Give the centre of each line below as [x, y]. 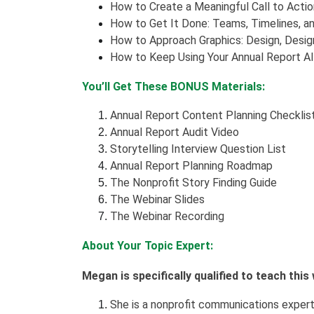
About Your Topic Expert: [148, 245]
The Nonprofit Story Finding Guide [193, 182]
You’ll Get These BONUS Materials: [173, 86]
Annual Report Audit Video [175, 132]
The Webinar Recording [167, 216]
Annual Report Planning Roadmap [191, 165]
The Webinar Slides [157, 199]
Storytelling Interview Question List [198, 149]
